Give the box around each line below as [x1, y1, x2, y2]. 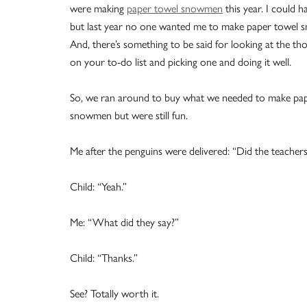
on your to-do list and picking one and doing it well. [70, 56, 291, 69]
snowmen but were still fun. [70, 109, 188, 122]
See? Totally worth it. [70, 287, 159, 300]
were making [70, 2, 127, 15]
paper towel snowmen [127, 2, 223, 15]
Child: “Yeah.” [70, 180, 127, 193]
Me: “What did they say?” [70, 216, 179, 229]
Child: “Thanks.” [70, 251, 138, 265]
